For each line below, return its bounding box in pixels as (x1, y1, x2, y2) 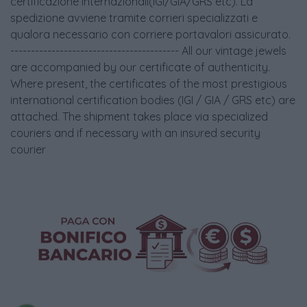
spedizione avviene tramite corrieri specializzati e (10, 11, 258, 25)
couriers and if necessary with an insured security (10, 126, 260, 140)
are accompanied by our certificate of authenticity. (10, 60, 270, 74)
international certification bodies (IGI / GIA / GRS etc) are (10, 93, 295, 107)
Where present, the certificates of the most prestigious (10, 77, 287, 90)
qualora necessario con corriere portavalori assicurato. (10, 27, 291, 41)
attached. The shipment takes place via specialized (10, 110, 268, 123)
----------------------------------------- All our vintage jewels (10, 44, 286, 58)
